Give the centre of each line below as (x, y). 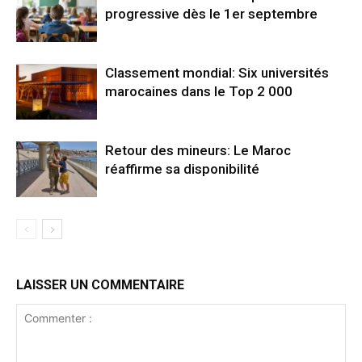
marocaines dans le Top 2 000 (199, 91)
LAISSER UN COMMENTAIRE (100, 284)
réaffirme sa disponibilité (182, 168)
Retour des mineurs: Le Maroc (198, 150)
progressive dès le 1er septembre (211, 13)
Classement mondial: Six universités (217, 72)
